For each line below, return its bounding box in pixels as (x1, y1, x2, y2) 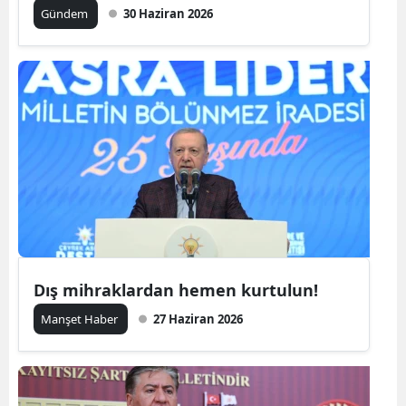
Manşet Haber (41, 311, 121, 328)
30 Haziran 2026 (123, 5, 213, 23)
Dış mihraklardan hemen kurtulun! (34, 279, 318, 302)
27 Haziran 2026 (153, 311, 243, 328)
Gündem (41, 5, 91, 23)
